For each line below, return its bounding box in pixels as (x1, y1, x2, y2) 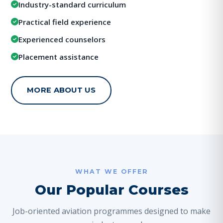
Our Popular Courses (34, 181, 189, 198)
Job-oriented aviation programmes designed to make (12, 206, 211, 217)
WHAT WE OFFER (75, 167, 148, 175)
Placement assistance (18, 51, 99, 62)
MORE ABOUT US (27, 85, 96, 95)
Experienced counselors (18, 34, 106, 44)
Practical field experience (18, 16, 111, 27)
